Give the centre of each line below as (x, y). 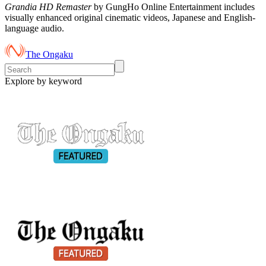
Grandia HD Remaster (48, 7)
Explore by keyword (43, 81)
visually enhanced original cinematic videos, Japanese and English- (130, 17)
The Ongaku (49, 54)
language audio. (34, 28)
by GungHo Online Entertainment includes (173, 7)
